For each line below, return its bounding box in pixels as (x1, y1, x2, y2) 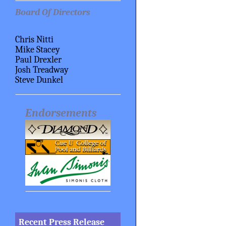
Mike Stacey (15, 44, 60, 55)
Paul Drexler (15, 54, 62, 65)
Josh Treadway (15, 65, 69, 75)
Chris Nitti (15, 34, 53, 45)
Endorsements (25, 106, 96, 120)
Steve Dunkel (15, 75, 63, 85)
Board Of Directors (15, 7, 90, 17)
